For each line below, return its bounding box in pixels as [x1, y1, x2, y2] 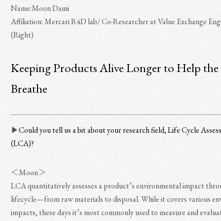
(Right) [11, 30, 34, 40]
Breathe [11, 80, 48, 96]
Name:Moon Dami [11, 3, 70, 13]
